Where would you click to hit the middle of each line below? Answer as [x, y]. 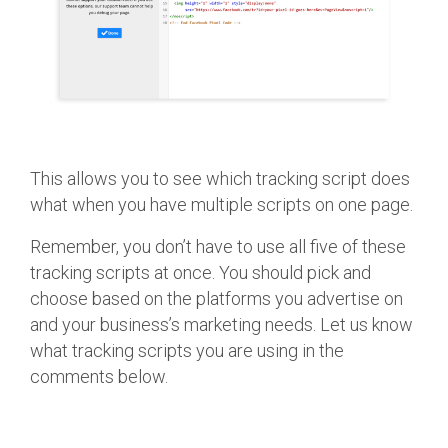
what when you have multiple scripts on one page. [221, 204]
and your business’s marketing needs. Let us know [221, 324]
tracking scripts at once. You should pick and [200, 272]
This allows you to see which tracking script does [220, 178]
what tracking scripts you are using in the [187, 350]
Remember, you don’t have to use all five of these [218, 246]
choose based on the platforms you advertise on [216, 298]
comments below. [99, 376]
